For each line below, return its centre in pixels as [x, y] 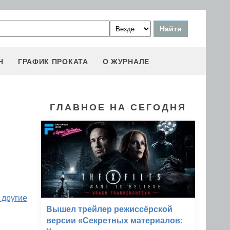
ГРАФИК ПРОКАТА [53, 62]
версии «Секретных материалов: [114, 221]
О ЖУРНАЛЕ [126, 62]
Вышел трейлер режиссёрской [109, 209]
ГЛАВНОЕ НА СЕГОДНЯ [118, 107]
